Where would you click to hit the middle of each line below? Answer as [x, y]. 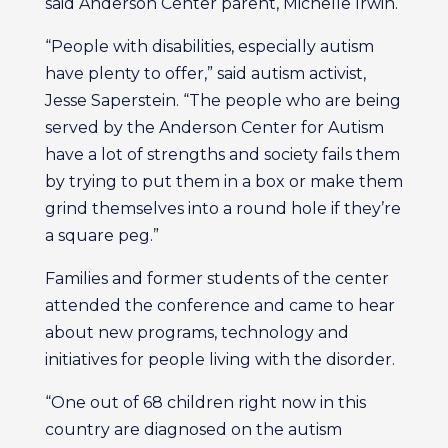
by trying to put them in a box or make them [223, 181]
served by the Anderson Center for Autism [214, 127]
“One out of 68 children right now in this [205, 402]
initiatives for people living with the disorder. [219, 359]
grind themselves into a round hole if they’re [222, 208]
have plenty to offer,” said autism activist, [205, 73]
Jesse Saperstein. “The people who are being [222, 100]
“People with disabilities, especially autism [209, 46]
